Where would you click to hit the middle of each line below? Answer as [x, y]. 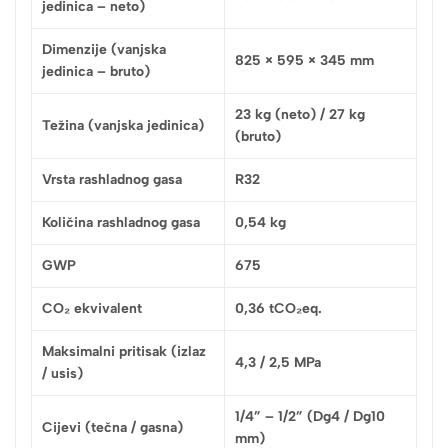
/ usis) [62, 373]
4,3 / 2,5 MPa [278, 362]
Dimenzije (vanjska [104, 49]
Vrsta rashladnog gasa [112, 179]
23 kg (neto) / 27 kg [300, 114]
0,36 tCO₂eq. [278, 308]
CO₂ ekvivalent [92, 308]
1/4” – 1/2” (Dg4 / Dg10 [310, 416]
